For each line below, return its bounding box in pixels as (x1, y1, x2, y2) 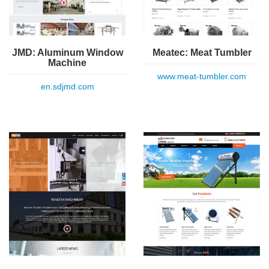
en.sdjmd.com (40, 82, 94, 92)
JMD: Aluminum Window (11, 47, 123, 58)
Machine (48, 58, 86, 68)
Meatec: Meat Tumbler (152, 47, 252, 58)
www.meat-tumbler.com (157, 71, 246, 81)
